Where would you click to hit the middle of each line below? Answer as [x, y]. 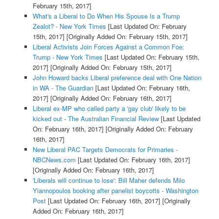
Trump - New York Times [67, 57]
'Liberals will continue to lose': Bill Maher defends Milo [109, 180]
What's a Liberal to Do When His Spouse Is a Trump [106, 16]
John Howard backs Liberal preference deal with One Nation [117, 78]
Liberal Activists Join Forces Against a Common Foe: [108, 47]
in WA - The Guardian [63, 88]
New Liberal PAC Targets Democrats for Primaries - [105, 150]
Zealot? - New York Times [69, 26]
